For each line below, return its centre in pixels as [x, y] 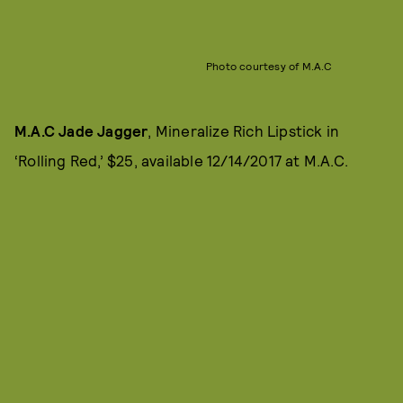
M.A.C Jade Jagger [81, 131]
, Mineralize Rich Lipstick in [244, 131]
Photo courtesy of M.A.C [269, 66]
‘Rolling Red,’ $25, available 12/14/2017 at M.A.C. [182, 161]
